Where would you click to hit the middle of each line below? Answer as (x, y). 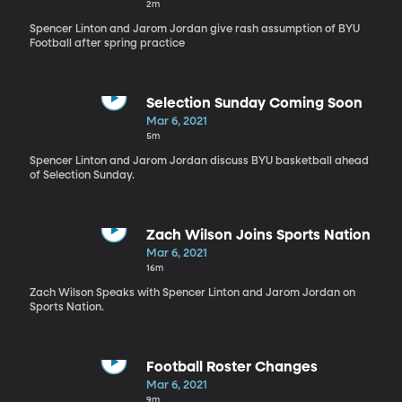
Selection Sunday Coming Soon (254, 104)
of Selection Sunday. (82, 175)
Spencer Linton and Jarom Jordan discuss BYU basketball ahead (199, 161)
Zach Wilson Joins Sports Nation (258, 236)
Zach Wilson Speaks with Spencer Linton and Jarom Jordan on (192, 293)
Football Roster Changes (232, 367)
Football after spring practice (107, 44)
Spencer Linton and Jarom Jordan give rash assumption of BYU (194, 29)
